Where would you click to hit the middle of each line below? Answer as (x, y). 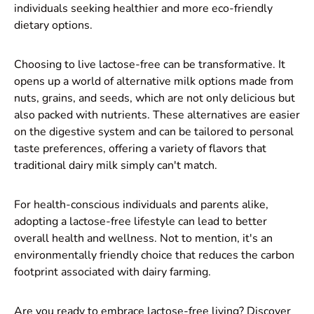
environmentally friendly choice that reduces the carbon (154, 255)
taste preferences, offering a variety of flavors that (140, 148)
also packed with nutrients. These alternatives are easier (157, 115)
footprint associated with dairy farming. (112, 272)
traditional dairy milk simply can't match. (116, 165)
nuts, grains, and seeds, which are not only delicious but (155, 98)
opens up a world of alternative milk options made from (154, 81)
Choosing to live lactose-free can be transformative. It (150, 64)
